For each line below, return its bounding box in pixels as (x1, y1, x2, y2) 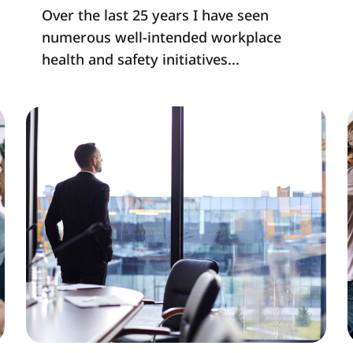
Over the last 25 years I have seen (41, 6, 269, 25)
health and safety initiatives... (41, 50, 240, 69)
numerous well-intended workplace (41, 28, 281, 47)
